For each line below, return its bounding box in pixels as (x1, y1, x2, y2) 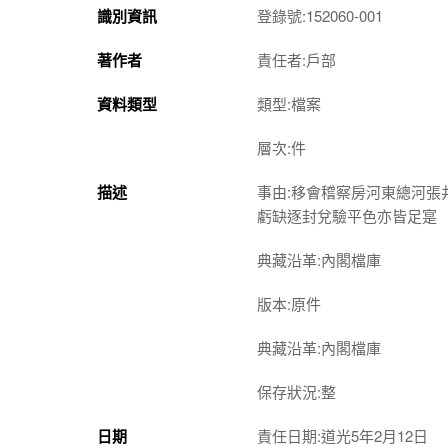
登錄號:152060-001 (257, 4, 383, 26)
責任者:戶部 (257, 48, 336, 70)
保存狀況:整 (257, 380, 336, 402)
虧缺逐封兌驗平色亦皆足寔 (257, 204, 437, 226)
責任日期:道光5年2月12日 (257, 424, 428, 446)
